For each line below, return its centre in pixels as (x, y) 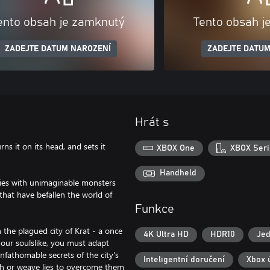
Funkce (155, 209)
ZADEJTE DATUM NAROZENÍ (58, 49)
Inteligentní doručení (184, 260)
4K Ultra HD (166, 235)
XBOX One (176, 148)
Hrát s (152, 122)
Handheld (178, 173)
